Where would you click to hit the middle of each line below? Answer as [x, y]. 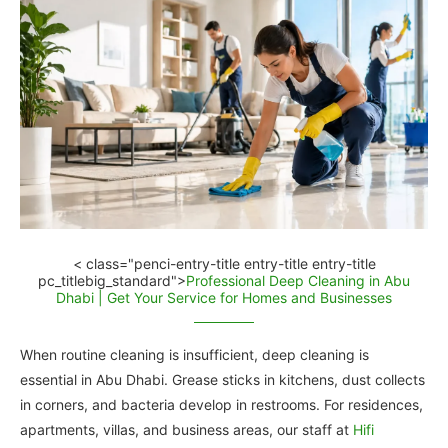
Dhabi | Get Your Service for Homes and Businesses [224, 298]
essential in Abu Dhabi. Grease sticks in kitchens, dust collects [222, 380]
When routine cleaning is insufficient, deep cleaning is [194, 355]
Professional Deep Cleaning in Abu [298, 281]
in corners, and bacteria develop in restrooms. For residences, [221, 405]
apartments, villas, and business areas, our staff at [186, 430]
